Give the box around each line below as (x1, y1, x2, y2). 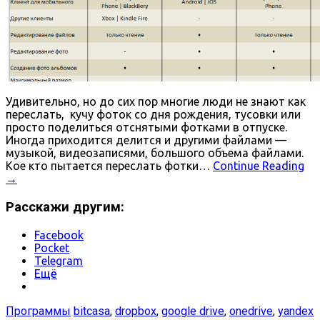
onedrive (229, 304, 273, 318)
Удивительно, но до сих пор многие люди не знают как (6, 95, 306, 109)
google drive (161, 304, 224, 318)
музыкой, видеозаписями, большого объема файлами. (6, 146, 304, 160)
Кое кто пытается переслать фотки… (6, 159, 213, 173)
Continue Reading (213, 159, 304, 173)
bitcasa (74, 304, 110, 318)
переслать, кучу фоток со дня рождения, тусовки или (6, 108, 301, 121)
